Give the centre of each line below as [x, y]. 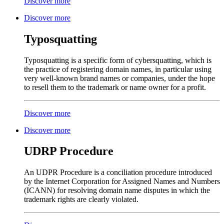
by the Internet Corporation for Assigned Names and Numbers [122, 181]
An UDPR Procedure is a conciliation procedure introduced [118, 172]
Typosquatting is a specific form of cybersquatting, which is [118, 60]
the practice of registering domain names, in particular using [118, 69]
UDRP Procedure [69, 151]
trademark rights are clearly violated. [81, 199]
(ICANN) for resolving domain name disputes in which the [117, 190]
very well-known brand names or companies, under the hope [119, 78]
